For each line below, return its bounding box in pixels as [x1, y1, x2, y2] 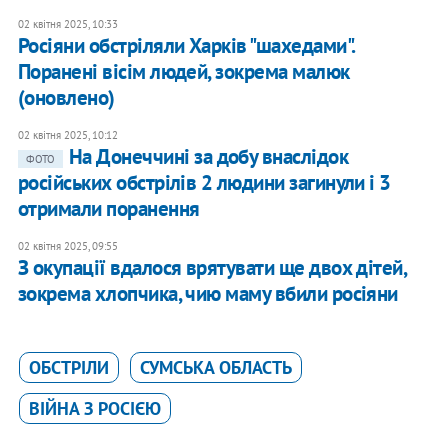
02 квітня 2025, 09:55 [17, 239, 118, 254]
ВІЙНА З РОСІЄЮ [28, 397, 161, 421]
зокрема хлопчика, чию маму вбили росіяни [17, 280, 398, 308]
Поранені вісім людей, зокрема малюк [17, 58, 350, 86]
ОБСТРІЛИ [28, 356, 109, 380]
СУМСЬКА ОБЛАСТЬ [139, 356, 292, 380]
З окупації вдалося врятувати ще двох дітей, [17, 254, 407, 282]
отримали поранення [17, 195, 200, 223]
